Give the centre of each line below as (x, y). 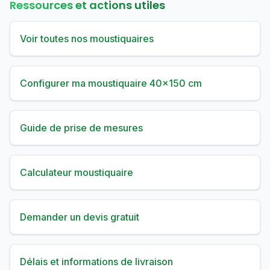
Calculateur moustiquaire (77, 172)
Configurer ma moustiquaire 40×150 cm (111, 83)
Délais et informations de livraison (96, 262)
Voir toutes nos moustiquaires (87, 39)
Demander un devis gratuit (80, 217)
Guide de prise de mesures (81, 128)
